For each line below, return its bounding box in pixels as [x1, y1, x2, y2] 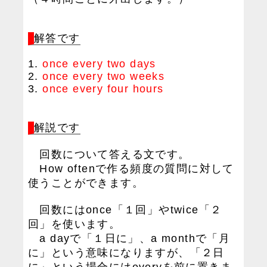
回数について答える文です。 [28, 148, 190, 160]
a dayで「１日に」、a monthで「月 [28, 232, 231, 244]
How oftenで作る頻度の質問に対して [28, 163, 234, 175]
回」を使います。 [28, 218, 121, 230]
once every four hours [42, 83, 164, 95]
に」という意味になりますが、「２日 [28, 247, 225, 259]
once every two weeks [42, 70, 165, 82]
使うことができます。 [28, 177, 144, 189]
